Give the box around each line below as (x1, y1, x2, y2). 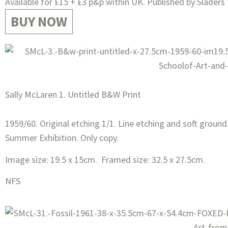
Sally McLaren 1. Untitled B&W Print (5, 89, 141, 101)
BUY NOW (11, 13, 67, 31)
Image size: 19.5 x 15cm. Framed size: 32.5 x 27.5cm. (5, 153, 205, 165)
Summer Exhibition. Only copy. (5, 132, 119, 144)
